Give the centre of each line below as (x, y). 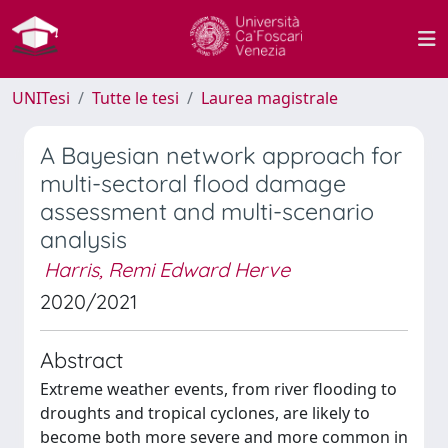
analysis (83, 239)
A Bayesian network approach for (221, 155)
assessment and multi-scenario (207, 211)
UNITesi (41, 98)
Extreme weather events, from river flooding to (218, 389)
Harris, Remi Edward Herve (167, 269)
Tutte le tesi (135, 98)
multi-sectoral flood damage (193, 183)
